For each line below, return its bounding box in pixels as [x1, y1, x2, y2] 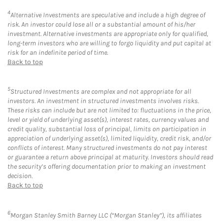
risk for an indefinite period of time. [7, 48, 108, 57]
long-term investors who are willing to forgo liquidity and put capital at [7, 38, 211, 47]
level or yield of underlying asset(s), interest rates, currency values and [7, 115, 209, 124]
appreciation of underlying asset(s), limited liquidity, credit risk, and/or [7, 134, 211, 143]
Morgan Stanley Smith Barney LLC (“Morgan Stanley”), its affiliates [10, 211, 202, 220]
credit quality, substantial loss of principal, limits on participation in [7, 125, 206, 134]
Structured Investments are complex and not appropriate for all [10, 87, 191, 96]
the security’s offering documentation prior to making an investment [7, 162, 206, 171]
